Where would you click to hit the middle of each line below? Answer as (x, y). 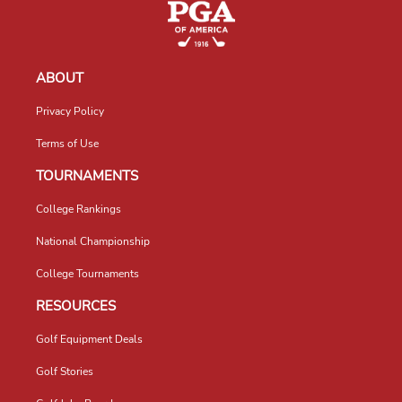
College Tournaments (87, 274)
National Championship (93, 242)
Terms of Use (67, 144)
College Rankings (79, 210)
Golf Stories (65, 372)
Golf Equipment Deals (89, 340)
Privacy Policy (70, 112)
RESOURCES (76, 306)
